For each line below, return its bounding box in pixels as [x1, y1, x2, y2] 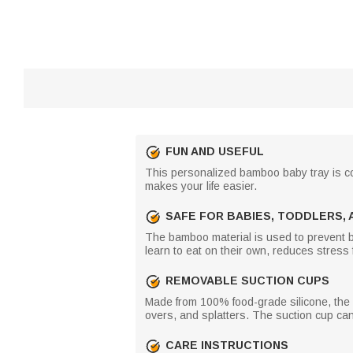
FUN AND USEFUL [165, 145, 264, 158]
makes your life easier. [145, 179, 257, 192]
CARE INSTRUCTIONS [165, 339, 288, 351]
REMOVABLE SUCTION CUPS [165, 274, 329, 287]
